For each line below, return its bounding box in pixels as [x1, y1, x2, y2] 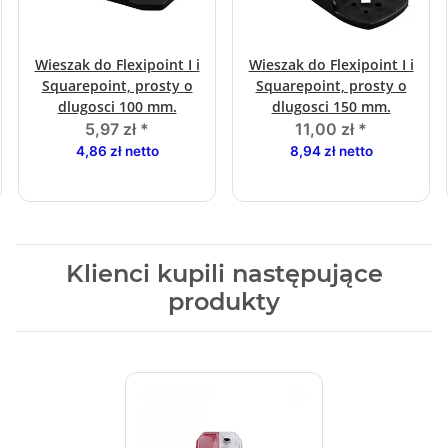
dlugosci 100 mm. [57, 97, 177, 117]
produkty [168, 287, 280, 317]
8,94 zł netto [289, 143, 373, 160]
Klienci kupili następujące [65, 259, 383, 289]
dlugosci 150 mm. [271, 97, 391, 117]
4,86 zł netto [75, 143, 159, 160]
